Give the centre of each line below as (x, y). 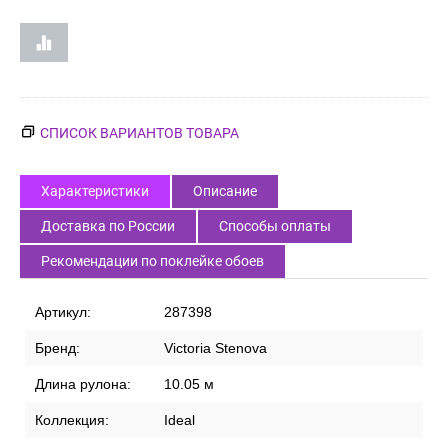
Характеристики (95, 191)
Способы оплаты (275, 226)
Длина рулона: (83, 384)
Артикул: (63, 312)
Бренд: (57, 348)
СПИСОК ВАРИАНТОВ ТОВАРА (139, 133)
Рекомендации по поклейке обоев (152, 261)
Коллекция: (72, 420)
